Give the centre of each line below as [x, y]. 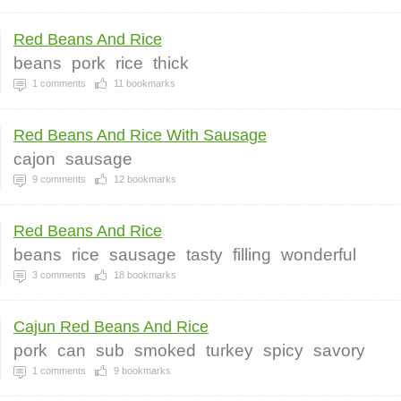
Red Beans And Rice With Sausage [140, 135]
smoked [165, 350]
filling [252, 255]
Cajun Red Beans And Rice [111, 327]
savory [339, 350]
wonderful [319, 255]
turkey [230, 350]
